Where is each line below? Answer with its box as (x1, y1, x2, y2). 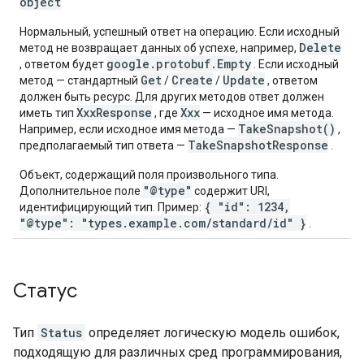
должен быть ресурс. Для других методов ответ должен (19, 90, 324, 103)
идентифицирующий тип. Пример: (19, 201, 204, 214)
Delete (299, 40, 341, 55)
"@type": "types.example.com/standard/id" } (19, 215, 306, 231)
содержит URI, (192, 184, 270, 197)
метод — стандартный (19, 74, 141, 87)
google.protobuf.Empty (106, 56, 251, 71)
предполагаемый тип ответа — (19, 139, 188, 152)
